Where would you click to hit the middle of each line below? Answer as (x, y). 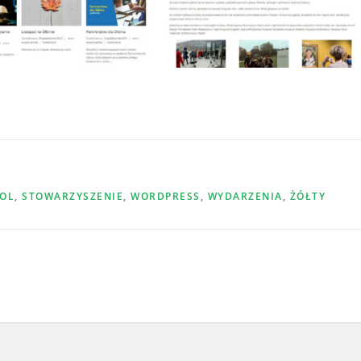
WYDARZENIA (245, 197)
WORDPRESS (166, 197)
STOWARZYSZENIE (73, 197)
